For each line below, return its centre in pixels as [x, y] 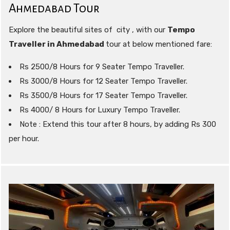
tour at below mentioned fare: [159, 44]
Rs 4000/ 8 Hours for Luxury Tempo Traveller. [100, 110]
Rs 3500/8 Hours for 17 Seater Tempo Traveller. [103, 96]
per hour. [24, 139]
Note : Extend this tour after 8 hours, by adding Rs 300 [118, 124]
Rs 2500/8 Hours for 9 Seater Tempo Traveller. [102, 67]
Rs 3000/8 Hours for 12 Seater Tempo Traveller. [103, 81]
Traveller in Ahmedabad [57, 44]
